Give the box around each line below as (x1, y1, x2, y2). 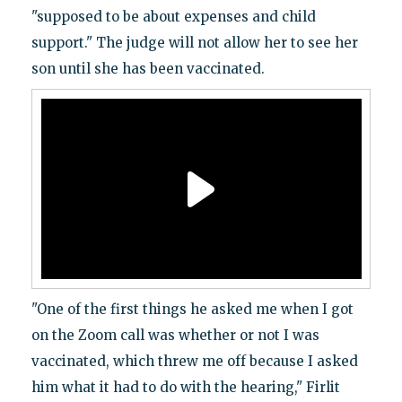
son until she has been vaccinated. (31, 60, 265, 78)
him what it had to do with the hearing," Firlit (31, 379, 340, 397)
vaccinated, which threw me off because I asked (31, 353, 358, 371)
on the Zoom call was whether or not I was (31, 327, 319, 345)
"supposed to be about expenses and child (31, 8, 316, 26)
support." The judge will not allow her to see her (31, 34, 358, 52)
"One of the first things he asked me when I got (31, 301, 354, 319)
